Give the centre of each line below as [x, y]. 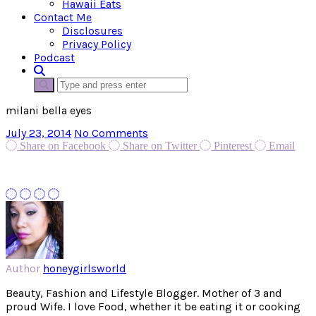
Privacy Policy [97, 44]
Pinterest [233, 146]
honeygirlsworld [85, 269]
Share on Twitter [160, 146]
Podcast [54, 57]
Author [23, 269]
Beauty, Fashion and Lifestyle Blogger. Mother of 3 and [144, 293]
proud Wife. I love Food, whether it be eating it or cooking [153, 307]
